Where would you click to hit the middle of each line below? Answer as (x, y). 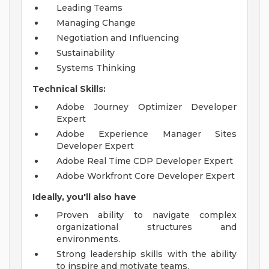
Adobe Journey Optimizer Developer (147, 107)
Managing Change (96, 23)
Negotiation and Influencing (118, 38)
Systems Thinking (96, 68)
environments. (88, 239)
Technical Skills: (69, 89)
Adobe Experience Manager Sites (147, 134)
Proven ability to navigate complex (147, 215)
